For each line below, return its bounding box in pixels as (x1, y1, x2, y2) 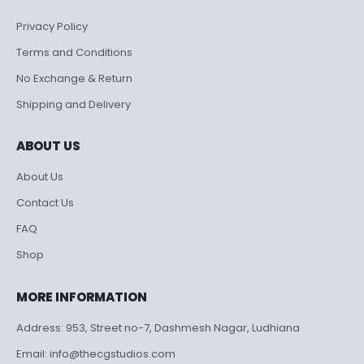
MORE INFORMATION (16, 288, 147, 305)
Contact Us (16, 195, 74, 211)
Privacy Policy (16, 19, 88, 35)
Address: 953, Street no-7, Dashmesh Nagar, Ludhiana (16, 319, 300, 336)
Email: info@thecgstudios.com (16, 345, 175, 362)
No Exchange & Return (16, 71, 132, 87)
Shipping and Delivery (16, 97, 131, 113)
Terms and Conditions (16, 45, 132, 61)
